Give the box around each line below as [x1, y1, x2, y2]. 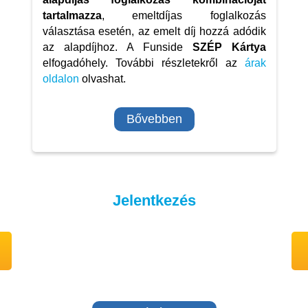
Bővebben [126, 111, 182, 126]
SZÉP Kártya [192, 41, 266, 53]
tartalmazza [42, 9, 102, 21]
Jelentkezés [112, 191, 196, 209]
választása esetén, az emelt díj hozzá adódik [42, 25, 266, 37]
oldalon [42, 72, 79, 85]
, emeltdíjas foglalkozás [101, 9, 266, 21]
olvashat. [78, 72, 126, 85]
